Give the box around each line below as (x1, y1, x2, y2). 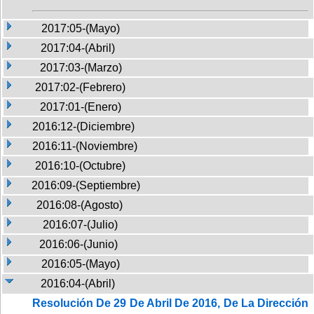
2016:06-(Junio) (39, 238, 118, 250)
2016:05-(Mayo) (41, 257, 120, 270)
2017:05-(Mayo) (41, 22, 120, 34)
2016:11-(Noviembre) (32, 139, 137, 152)
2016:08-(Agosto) (36, 198, 123, 211)
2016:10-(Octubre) (35, 159, 125, 172)
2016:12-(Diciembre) (32, 120, 135, 132)
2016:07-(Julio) (43, 218, 118, 231)
